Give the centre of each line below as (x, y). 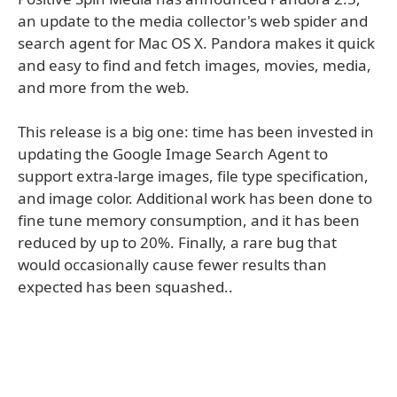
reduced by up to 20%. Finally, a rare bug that (177, 242)
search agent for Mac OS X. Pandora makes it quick (196, 43)
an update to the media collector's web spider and (193, 21)
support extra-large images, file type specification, (193, 176)
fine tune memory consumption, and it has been (189, 220)
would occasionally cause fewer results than (172, 265)
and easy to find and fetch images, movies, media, (195, 65)
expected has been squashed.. (125, 287)
